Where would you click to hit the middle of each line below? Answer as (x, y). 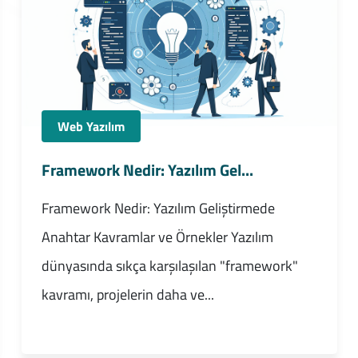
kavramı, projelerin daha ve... (127, 295)
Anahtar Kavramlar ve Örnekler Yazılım (157, 237)
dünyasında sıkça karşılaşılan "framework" (169, 266)
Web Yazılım (91, 127)
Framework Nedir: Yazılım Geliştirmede (158, 209)
